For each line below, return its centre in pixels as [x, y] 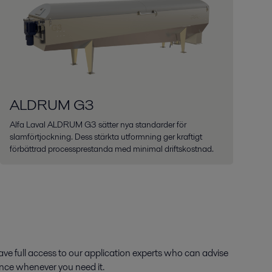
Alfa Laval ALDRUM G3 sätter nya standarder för [98, 124]
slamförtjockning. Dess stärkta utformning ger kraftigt [106, 136]
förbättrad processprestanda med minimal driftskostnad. [111, 148]
